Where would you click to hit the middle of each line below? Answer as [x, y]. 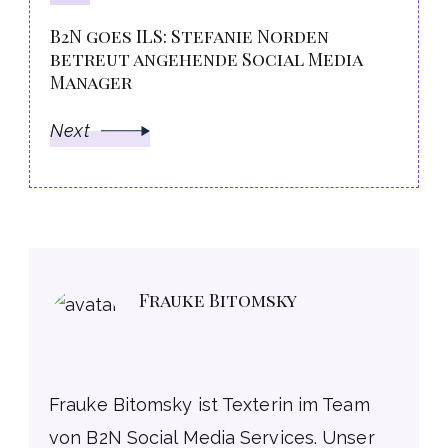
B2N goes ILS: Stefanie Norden [189, 36]
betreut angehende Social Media [206, 59]
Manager [91, 82]
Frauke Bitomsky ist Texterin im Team [209, 405]
